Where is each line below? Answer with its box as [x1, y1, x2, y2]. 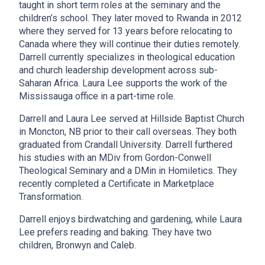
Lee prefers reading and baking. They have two [19, 227, 212, 238]
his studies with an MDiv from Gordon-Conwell [19, 152, 211, 164]
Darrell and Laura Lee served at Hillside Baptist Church [19, 113, 244, 125]
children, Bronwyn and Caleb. [19, 240, 136, 251]
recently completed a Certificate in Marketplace [19, 178, 214, 190]
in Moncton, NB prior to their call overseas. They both [19, 126, 237, 138]
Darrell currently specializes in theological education [19, 51, 235, 63]
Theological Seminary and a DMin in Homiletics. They [19, 165, 237, 177]
